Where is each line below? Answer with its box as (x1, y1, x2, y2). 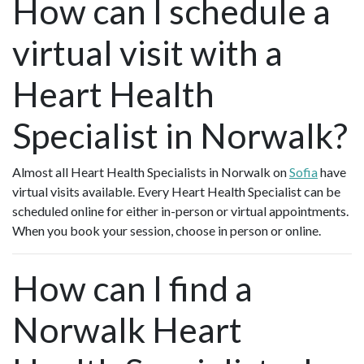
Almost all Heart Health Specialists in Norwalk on (12, 164, 289, 180)
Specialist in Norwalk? (12, 115, 348, 157)
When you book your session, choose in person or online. (12, 223, 326, 239)
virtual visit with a (12, 32, 283, 74)
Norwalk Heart (12, 309, 242, 351)
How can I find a (12, 267, 253, 310)
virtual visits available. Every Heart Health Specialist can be (12, 184, 340, 200)
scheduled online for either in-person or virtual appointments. (12, 203, 349, 219)
